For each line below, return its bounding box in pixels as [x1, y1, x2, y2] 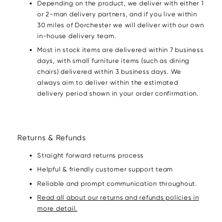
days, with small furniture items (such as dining [37, 57, 189, 65]
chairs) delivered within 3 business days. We [37, 68, 181, 76]
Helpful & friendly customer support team [37, 166, 173, 173]
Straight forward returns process [37, 151, 144, 159]
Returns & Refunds [17, 133, 86, 143]
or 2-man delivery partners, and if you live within [37, 10, 197, 18]
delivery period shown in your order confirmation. [37, 90, 199, 98]
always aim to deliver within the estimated [37, 79, 178, 87]
